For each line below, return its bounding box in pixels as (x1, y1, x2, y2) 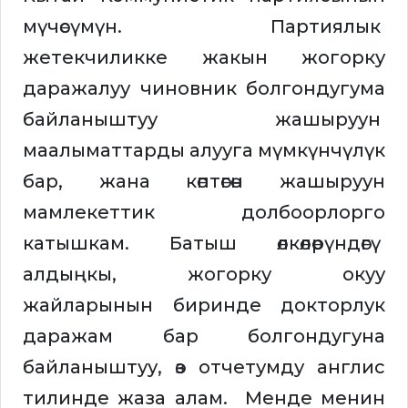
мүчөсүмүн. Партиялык (23, 15, 385, 38)
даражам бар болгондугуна (23, 325, 385, 348)
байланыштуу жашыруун (23, 108, 385, 131)
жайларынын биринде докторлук (23, 294, 385, 317)
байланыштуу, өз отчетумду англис (23, 356, 385, 379)
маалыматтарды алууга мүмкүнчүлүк (23, 139, 385, 162)
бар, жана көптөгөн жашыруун (23, 170, 385, 193)
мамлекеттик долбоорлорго (23, 201, 385, 224)
